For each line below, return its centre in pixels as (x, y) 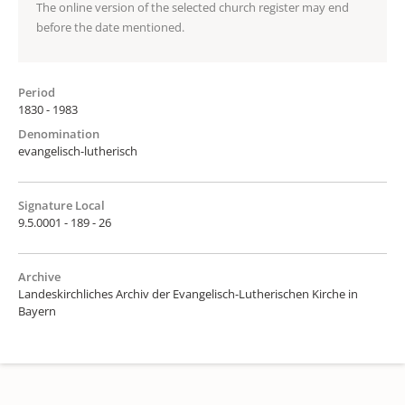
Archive (39, 276)
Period (37, 92)
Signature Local (61, 205)
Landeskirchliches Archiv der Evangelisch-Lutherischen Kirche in (188, 293)
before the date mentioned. (110, 27)
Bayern (37, 311)
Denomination (59, 133)
